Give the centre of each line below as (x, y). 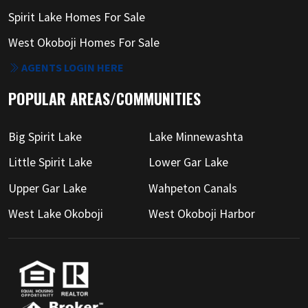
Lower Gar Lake (188, 163)
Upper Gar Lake (47, 188)
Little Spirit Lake (50, 163)
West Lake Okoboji (56, 214)
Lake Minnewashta (196, 136)
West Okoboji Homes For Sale (84, 43)
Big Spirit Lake (45, 136)
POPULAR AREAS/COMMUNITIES (104, 99)
